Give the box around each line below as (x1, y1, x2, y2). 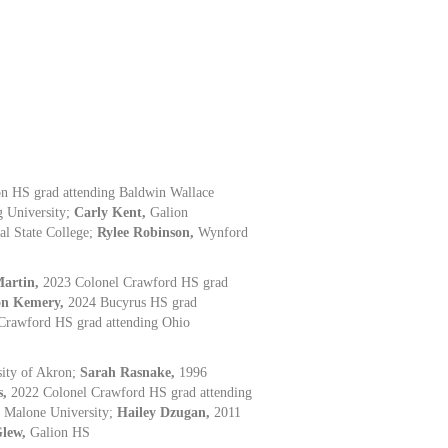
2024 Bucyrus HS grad (68, 294, 198, 310)
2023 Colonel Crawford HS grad (43, 274, 229, 290)
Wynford (198, 224, 249, 240)
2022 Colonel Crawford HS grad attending (11, 384, 253, 400)
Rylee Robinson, (97, 224, 199, 240)
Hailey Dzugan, (117, 404, 215, 420)
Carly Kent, (74, 204, 151, 220)
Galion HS (30, 424, 91, 440)
